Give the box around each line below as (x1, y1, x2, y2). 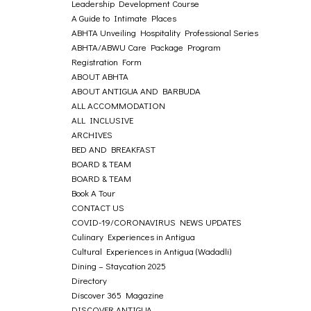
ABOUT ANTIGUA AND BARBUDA (72, 85, 201, 96)
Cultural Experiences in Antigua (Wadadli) (72, 245, 232, 257)
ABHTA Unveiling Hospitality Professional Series (72, 26, 259, 38)
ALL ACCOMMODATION (72, 99, 166, 111)
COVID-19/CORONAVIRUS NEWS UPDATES (72, 216, 242, 228)
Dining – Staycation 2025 (72, 260, 167, 271)
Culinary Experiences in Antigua (72, 230, 196, 242)
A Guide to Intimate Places (72, 12, 177, 24)
